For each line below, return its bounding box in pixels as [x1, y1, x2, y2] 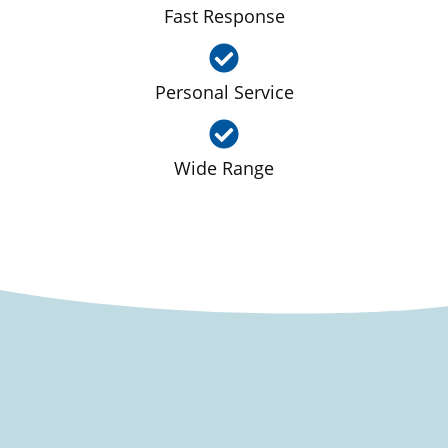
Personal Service [154, 79, 294, 104]
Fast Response [163, 3, 285, 28]
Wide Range [174, 155, 274, 180]
